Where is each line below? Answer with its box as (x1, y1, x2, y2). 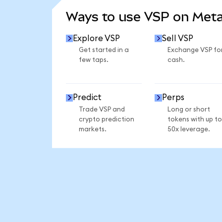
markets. (78, 125, 107, 133)
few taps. (78, 56, 109, 64)
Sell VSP (162, 34, 193, 43)
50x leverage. (167, 125, 210, 133)
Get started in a (78, 47, 129, 54)
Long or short (167, 106, 210, 113)
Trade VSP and (78, 106, 125, 113)
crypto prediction (78, 115, 134, 123)
